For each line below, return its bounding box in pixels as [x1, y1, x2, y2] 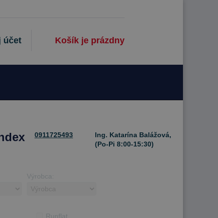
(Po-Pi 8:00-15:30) [93, 140, 154, 148]
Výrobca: [27, 172, 54, 180]
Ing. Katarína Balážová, [93, 131, 171, 139]
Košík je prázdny [55, 36, 125, 45]
